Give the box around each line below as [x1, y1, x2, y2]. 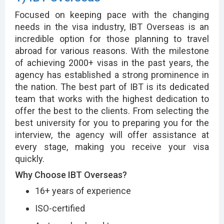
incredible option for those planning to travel [15, 33, 209, 44]
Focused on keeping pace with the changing [15, 9, 209, 20]
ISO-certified [35, 202, 85, 213]
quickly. [15, 153, 46, 164]
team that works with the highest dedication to [15, 93, 209, 104]
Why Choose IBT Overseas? [15, 169, 127, 180]
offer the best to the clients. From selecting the [15, 105, 209, 116]
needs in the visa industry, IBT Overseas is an [15, 21, 209, 32]
